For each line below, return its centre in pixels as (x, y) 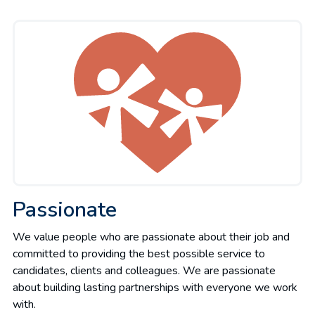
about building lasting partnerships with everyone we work (155, 287)
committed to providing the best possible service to (139, 253)
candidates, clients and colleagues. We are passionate (144, 270)
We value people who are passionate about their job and (151, 237)
